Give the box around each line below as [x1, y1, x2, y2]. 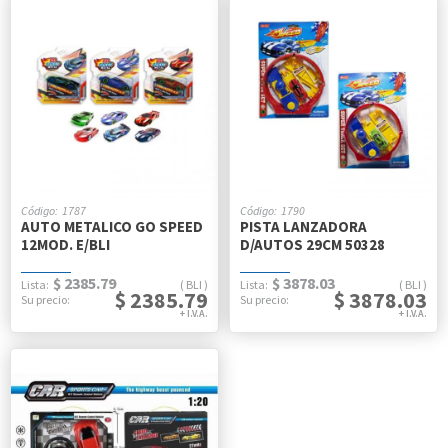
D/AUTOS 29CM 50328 [240, 235, 385, 254]
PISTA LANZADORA [240, 217, 367, 236]
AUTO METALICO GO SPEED [21, 217, 203, 236]
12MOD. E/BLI [21, 235, 110, 254]
